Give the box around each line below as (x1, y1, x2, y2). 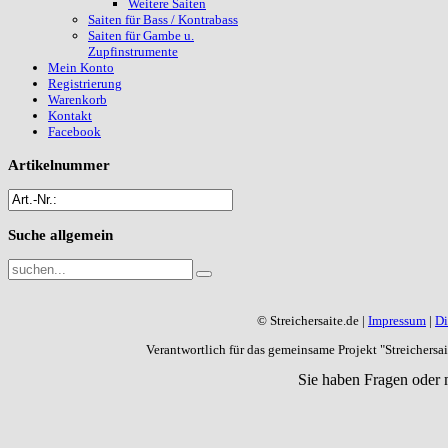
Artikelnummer (8, 155, 110, 173)
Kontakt (48, 108, 92, 124)
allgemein (46, 226, 113, 244)
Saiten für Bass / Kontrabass (88, 12, 238, 28)
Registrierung (48, 76, 122, 92)
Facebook (48, 124, 101, 140)
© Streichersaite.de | (257, 313, 368, 329)
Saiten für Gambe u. (88, 28, 194, 44)
